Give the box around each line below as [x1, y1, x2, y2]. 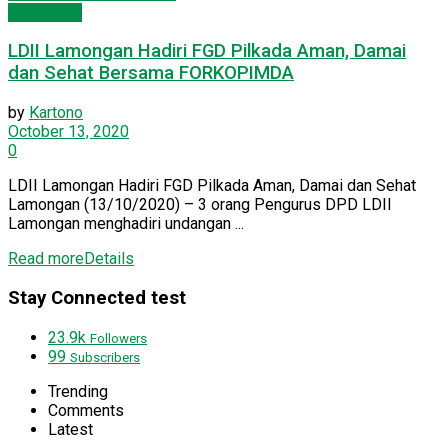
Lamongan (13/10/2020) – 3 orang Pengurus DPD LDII [8, 195, 392, 215]
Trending [48, 381, 108, 401]
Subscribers [70, 349, 140, 365]
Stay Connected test [8, 286, 186, 309]
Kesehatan [8, 2, 82, 22]
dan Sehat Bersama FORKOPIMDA [8, 62, 294, 85]
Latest [48, 419, 93, 439]
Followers [90, 330, 147, 346]
